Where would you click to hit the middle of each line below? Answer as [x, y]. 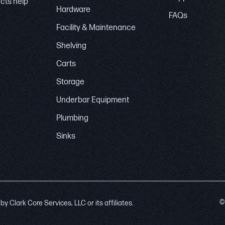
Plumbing [72, 118]
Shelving [71, 46]
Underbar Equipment [93, 100]
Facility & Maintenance [96, 28]
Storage [70, 82]
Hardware [73, 10]
